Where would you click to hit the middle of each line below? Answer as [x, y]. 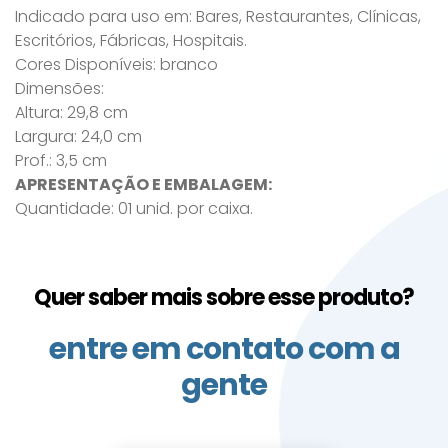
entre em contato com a [224, 349]
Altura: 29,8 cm [71, 113]
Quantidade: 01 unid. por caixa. [134, 209]
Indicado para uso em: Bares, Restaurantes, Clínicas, [218, 17]
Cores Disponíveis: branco [116, 65]
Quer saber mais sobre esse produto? [224, 298]
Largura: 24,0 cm [78, 137]
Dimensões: [59, 89]
